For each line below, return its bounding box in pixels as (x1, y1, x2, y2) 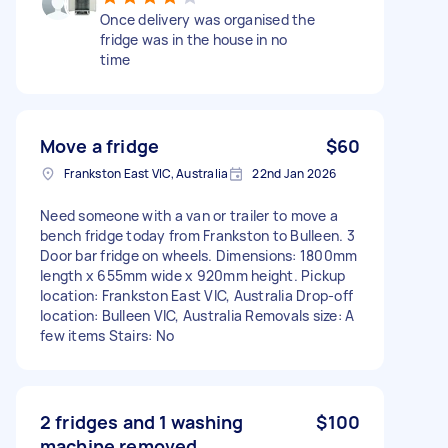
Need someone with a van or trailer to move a (40, 205, 338, 225)
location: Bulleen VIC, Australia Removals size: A (40, 305, 355, 325)
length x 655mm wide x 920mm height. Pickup (40, 265, 346, 285)
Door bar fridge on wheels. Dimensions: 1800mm (40, 245, 358, 265)
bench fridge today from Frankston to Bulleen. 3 (40, 225, 355, 245)
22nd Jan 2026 (252, 164, 337, 182)
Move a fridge (40, 133, 159, 158)
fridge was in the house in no (100, 29, 288, 49)
